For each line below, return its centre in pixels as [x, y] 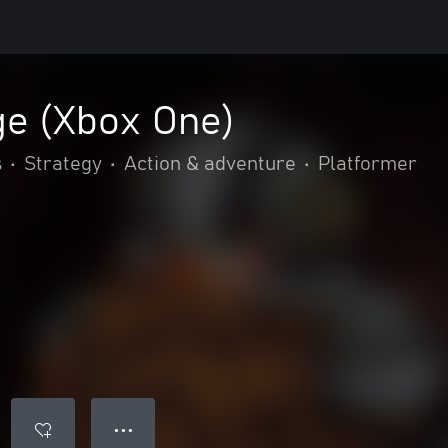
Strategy [63, 164]
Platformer [367, 164]
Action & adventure [210, 164]
